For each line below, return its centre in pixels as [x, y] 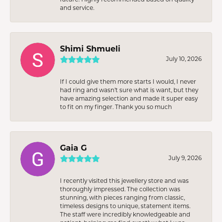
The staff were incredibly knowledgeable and [125, 214]
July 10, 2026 [184, 58]
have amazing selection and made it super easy [129, 98]
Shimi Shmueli [90, 48]
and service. [77, 7]
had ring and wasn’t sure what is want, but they [129, 90]
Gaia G [73, 147]
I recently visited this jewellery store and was [124, 180]
